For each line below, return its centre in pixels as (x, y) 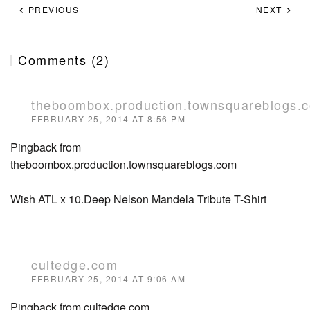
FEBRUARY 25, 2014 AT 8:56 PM (108, 119)
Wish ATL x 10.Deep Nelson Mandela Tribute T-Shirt (138, 199)
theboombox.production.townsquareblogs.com (124, 164)
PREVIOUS (52, 9)
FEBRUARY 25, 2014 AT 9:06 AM (108, 279)
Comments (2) (64, 60)
